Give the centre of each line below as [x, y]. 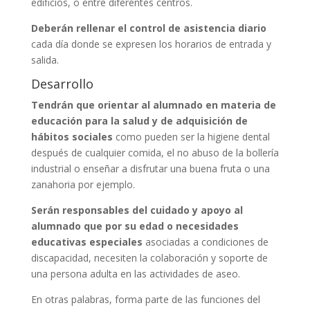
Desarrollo [62, 83]
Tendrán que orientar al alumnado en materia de [153, 104]
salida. [45, 60]
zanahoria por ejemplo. [83, 184]
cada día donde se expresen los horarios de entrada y [151, 44]
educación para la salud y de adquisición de [139, 120]
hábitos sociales [72, 136]
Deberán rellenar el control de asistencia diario [148, 28]
